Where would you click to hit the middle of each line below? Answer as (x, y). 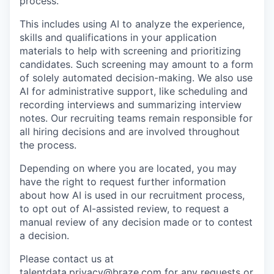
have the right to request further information (123, 182)
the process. (48, 145)
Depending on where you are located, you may (128, 168)
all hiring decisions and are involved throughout (130, 131)
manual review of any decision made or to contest (136, 222)
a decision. (44, 235)
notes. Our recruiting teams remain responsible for (136, 118)
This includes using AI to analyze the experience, (132, 24)
